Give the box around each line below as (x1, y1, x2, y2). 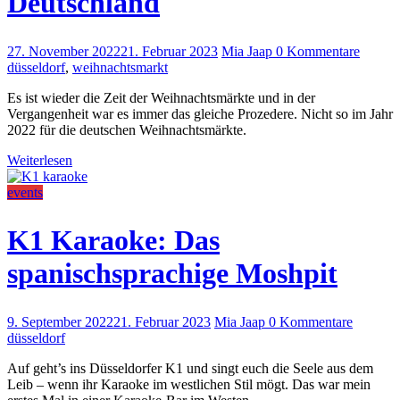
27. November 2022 (7, 43, 121, 59)
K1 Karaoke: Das (7, 224, 220, 257)
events (7, 184, 43, 200)
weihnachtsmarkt (72, 59, 168, 75)
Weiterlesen (7, 152, 72, 168)
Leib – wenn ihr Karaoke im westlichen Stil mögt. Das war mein (7, 376, 371, 392)
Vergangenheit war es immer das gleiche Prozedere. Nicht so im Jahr (7, 105, 393, 121)
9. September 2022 (7, 313, 113, 329)
